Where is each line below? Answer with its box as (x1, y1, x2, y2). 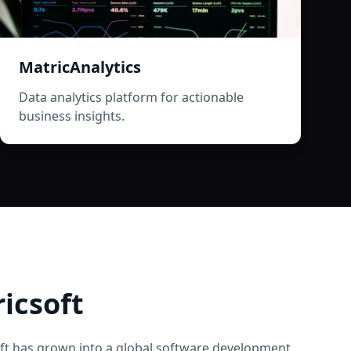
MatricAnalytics (19, 56, 141, 78)
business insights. (19, 107, 125, 125)
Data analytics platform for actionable (19, 89, 244, 106)
